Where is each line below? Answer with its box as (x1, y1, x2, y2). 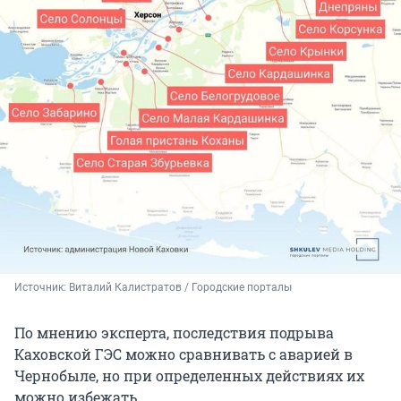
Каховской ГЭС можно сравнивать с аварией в (14, 344, 353, 363)
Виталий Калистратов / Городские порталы (69, 280, 292, 294)
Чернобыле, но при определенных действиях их (14, 365, 364, 385)
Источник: (14, 280, 69, 294)
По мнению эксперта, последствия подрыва (14, 322, 334, 342)
